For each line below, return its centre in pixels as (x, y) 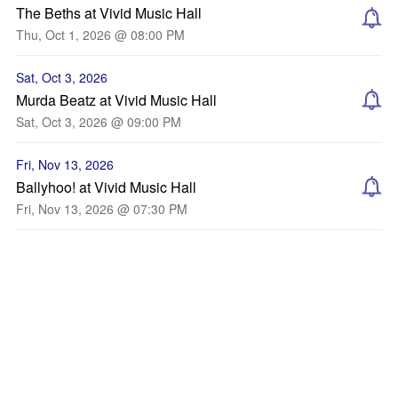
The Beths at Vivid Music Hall (109, 13)
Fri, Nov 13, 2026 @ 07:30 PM (102, 209)
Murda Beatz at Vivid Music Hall (116, 100)
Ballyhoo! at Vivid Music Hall (106, 187)
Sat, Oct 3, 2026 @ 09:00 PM (99, 122)
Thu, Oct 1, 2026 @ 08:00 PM (100, 35)
